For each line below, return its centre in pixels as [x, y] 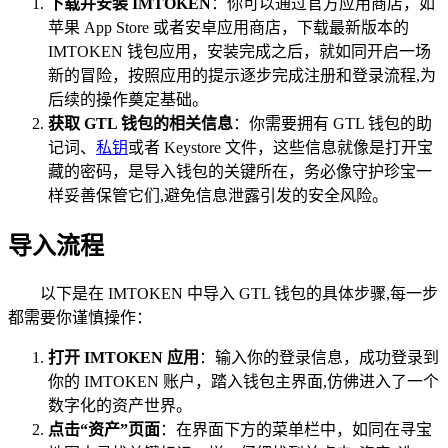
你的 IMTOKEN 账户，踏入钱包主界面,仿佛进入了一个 [243, 382]
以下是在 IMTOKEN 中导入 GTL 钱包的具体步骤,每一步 [239, 294]
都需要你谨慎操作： [80, 318]
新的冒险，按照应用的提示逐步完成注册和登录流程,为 [242, 75]
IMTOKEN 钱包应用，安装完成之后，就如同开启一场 [239, 51]
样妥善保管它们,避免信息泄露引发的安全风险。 [218, 195]
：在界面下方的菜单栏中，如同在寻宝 [296, 430]
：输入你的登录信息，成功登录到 [319, 358]
